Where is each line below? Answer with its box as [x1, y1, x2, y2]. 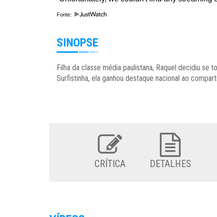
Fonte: [57, 12, 73, 18]
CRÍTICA [94, 158, 125, 170]
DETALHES [149, 158, 191, 170]
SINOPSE [57, 36, 98, 50]
